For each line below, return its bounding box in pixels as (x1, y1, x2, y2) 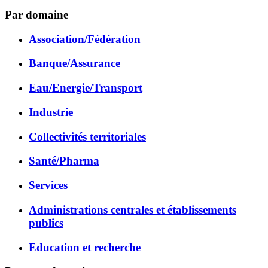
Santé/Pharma (29, 154, 99, 167)
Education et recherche (29, 240, 141, 254)
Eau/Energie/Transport (29, 81, 142, 95)
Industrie (29, 105, 73, 118)
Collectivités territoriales (29, 130, 146, 143)
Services (29, 179, 68, 192)
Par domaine (5, 8, 68, 22)
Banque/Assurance (29, 57, 120, 70)
